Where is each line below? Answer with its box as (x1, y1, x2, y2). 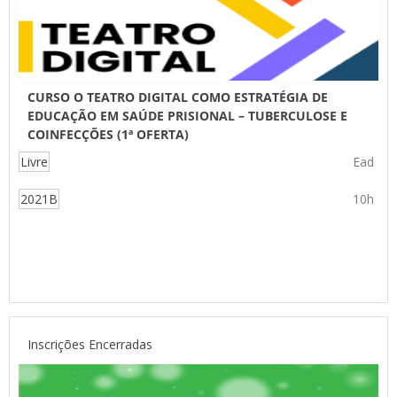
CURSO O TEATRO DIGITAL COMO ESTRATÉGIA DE (27, 89, 328, 105)
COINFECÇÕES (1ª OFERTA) (27, 126, 189, 143)
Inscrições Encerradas (27, 336, 152, 353)
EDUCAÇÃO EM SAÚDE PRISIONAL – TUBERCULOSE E (27, 107, 347, 124)
